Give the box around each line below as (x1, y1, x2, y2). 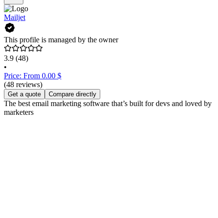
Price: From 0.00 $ (4, 72, 61, 80)
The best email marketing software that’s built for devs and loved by (4, 99, 212, 108)
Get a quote (8, 91, 41, 98)
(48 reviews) (4, 80, 42, 89)
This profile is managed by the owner (4, 36, 118, 44)
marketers (4, 108, 34, 117)
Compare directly (49, 91, 96, 98)
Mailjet (4, 13, 25, 22)
